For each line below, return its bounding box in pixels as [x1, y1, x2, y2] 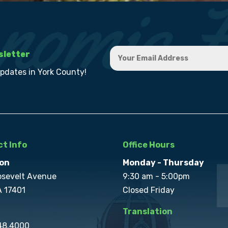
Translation [123, 206, 173, 216]
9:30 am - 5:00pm [123, 172, 190, 182]
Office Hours [123, 140, 175, 150]
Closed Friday [123, 185, 175, 195]
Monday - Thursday [123, 158, 205, 168]
